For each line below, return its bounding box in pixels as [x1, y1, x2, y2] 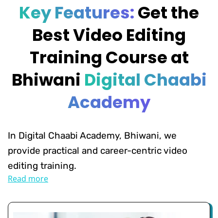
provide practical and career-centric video [8, 145, 187, 156]
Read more [8, 173, 48, 184]
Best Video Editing [32, 23, 186, 47]
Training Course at [29, 45, 189, 69]
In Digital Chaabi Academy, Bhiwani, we [8, 129, 177, 141]
